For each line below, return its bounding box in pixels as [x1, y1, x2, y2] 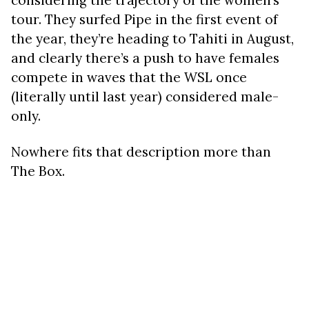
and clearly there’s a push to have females [11, 50, 279, 66]
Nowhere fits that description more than [11, 143, 271, 160]
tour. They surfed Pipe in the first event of [11, 11, 278, 28]
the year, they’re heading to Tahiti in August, [11, 30, 294, 47]
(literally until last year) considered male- [11, 88, 279, 105]
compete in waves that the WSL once [11, 69, 247, 86]
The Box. [11, 163, 65, 179]
